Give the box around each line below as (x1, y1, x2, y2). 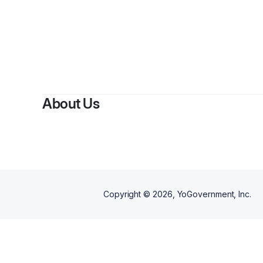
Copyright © (103, 189, 153, 199)
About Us (42, 95, 99, 112)
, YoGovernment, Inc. (172, 189, 251, 199)
